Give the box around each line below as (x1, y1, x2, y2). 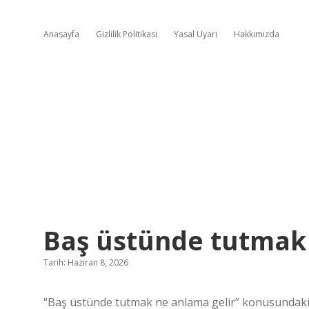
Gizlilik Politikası (96, 28, 157, 40)
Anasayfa (43, 28, 79, 40)
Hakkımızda (234, 28, 279, 40)
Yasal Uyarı (174, 28, 217, 40)
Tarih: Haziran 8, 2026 (43, 257, 128, 268)
